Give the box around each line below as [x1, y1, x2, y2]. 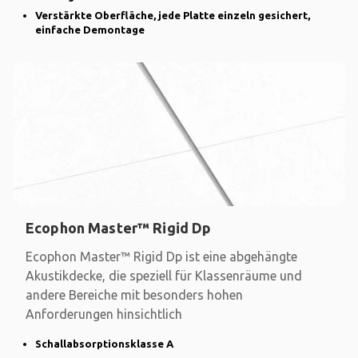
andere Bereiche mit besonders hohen [26, 287, 243, 302]
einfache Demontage [35, 23, 145, 35]
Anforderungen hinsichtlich [26, 306, 182, 321]
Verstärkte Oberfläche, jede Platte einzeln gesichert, [35, 9, 310, 21]
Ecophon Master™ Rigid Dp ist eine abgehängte [26, 249, 297, 264]
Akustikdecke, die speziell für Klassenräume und [26, 268, 302, 283]
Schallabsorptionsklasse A [35, 337, 173, 349]
